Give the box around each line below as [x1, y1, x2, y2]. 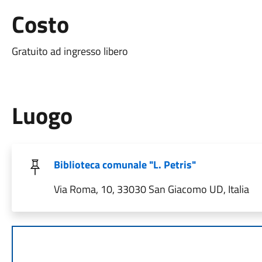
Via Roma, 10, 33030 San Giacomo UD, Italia [53, 181, 249, 197]
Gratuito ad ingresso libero [11, 43, 128, 59]
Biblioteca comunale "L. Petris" [53, 157, 196, 173]
